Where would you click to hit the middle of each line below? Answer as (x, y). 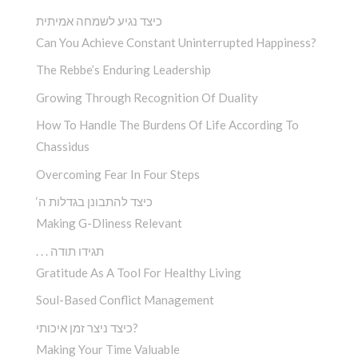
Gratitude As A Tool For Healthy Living (139, 272)
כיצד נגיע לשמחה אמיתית (99, 20)
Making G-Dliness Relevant (109, 223)
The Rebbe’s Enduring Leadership (123, 70)
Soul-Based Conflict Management (125, 300)
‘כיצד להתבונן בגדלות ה (95, 202)
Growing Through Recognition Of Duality (147, 97)
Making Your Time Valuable (108, 349)
